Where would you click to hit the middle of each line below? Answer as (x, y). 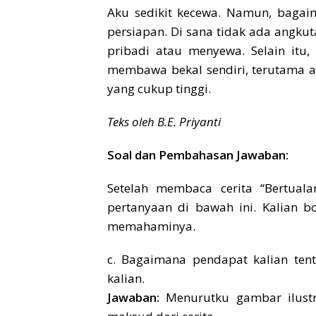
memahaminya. (151, 226)
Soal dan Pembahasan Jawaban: (198, 155)
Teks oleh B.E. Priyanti (164, 122)
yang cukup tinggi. (159, 89)
